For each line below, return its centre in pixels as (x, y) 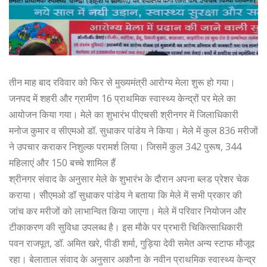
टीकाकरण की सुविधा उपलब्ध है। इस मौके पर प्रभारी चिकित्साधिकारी (126, 227)
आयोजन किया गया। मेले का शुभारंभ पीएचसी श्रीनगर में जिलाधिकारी (124, 114)
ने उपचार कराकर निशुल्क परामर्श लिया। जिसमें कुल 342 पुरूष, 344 (125, 146)
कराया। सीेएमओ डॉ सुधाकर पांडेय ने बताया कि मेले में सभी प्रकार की (125, 195)
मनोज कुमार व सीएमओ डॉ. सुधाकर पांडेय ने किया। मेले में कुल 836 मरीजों (133, 130)
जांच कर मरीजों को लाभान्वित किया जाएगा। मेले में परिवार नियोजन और (128, 211)
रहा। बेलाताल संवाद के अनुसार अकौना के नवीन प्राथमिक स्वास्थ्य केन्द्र (132, 259)
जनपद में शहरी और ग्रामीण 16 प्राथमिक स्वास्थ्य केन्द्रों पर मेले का (122, 98)
